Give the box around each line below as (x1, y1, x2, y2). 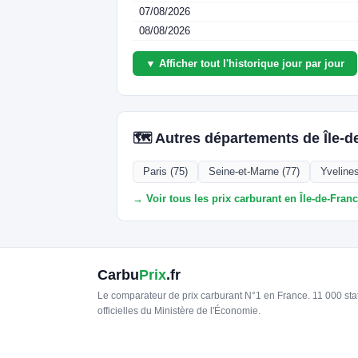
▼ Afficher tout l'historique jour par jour (145, 58, 345, 70)
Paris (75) (143, 165, 189, 178)
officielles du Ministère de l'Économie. (97, 305, 261, 317)
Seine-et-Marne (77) (209, 165, 300, 178)
